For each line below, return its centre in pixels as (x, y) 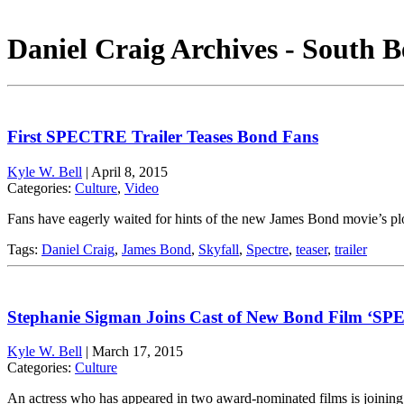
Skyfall (219, 249)
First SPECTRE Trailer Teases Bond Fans (163, 137)
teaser (312, 249)
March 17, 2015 (138, 352)
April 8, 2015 (129, 171)
